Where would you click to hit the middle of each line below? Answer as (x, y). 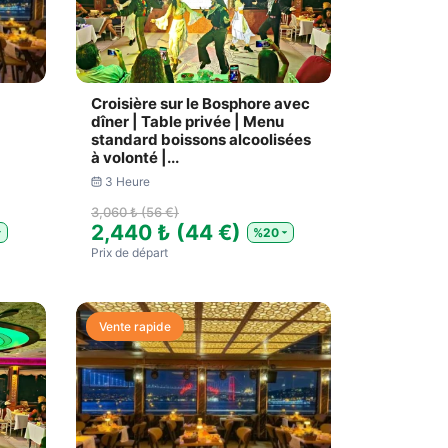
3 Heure (127, 181)
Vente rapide (135, 326)
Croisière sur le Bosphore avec (200, 103)
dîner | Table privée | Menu (187, 121)
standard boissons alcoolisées (201, 139)
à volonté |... (135, 157)
